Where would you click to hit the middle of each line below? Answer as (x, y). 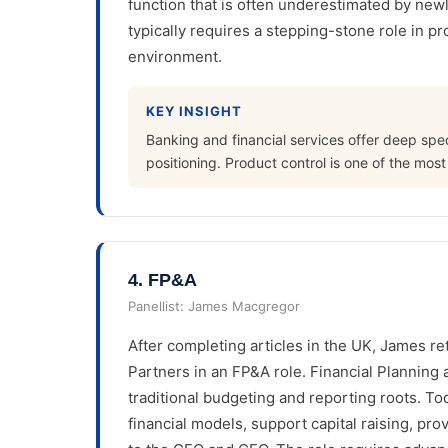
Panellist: (158, 305)
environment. (175, 57)
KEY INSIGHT (194, 111)
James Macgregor (244, 305)
